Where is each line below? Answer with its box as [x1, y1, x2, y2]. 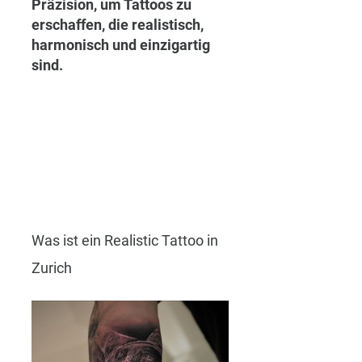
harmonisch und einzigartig [32, 36, 213, 53]
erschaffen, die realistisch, [32, 16, 207, 33]
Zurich [32, 259, 72, 277]
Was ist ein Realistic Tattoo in [32, 232, 221, 250]
